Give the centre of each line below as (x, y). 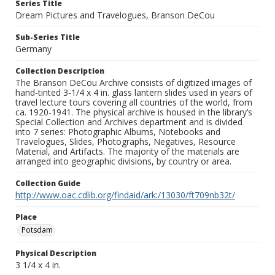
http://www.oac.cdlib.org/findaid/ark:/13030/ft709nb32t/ (125, 195)
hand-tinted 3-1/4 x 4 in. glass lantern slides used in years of (134, 93)
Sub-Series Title (48, 37)
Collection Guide (48, 184)
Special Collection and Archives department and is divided (129, 122)
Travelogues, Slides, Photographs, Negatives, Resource (126, 142)
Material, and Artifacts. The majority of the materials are (127, 152)
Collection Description (60, 71)
